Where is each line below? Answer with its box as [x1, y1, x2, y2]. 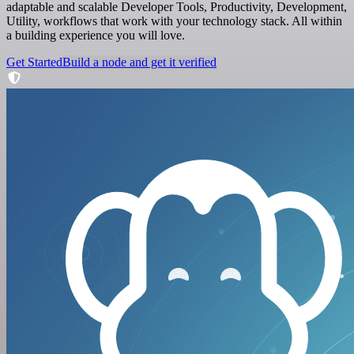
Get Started [6, 55, 62, 69]
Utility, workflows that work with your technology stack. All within [6, 13, 342, 28]
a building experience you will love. [6, 28, 185, 42]
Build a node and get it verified [62, 55, 217, 69]
